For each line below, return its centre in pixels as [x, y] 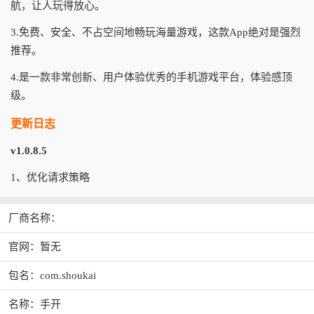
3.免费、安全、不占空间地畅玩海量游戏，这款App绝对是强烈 [156, 33]
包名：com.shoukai [52, 276]
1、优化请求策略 [50, 178]
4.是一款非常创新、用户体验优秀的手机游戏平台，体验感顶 [151, 77]
